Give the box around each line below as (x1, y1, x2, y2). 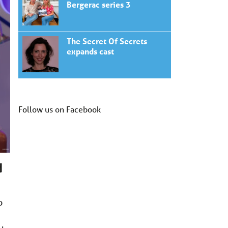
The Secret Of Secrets (67, 36, 147, 47)
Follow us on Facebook (18, 104, 101, 115)
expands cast (67, 46, 114, 57)
